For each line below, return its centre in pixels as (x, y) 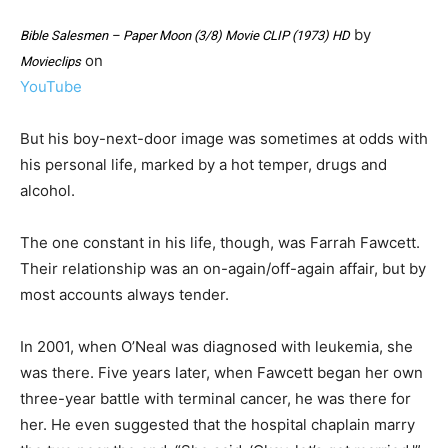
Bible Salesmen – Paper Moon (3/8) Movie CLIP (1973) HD (185, 36)
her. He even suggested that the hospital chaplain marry (217, 425)
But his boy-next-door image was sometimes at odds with (224, 139)
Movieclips (50, 62)
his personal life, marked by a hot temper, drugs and (203, 165)
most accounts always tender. (128, 295)
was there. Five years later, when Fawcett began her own (221, 373)
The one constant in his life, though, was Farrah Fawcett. (220, 243)
